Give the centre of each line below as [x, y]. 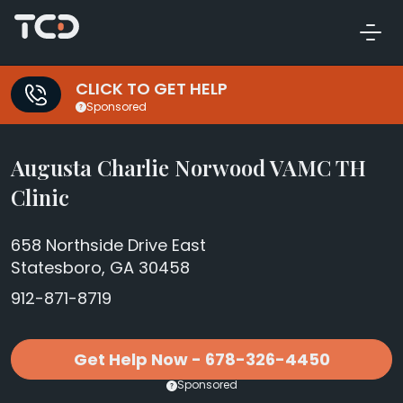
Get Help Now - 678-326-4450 [201, 359]
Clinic [40, 197]
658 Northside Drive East [108, 245]
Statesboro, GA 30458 [100, 268]
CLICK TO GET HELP [152, 89]
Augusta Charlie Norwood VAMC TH [188, 167]
